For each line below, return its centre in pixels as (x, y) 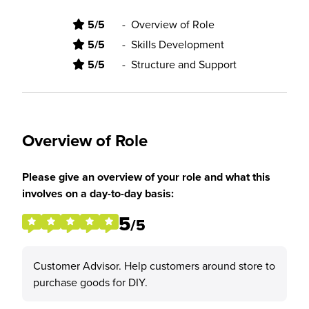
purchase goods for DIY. (90, 282)
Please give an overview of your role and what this (146, 177)
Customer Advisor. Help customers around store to (154, 266)
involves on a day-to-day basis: (98, 193)
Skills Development (178, 44)
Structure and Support (184, 64)
